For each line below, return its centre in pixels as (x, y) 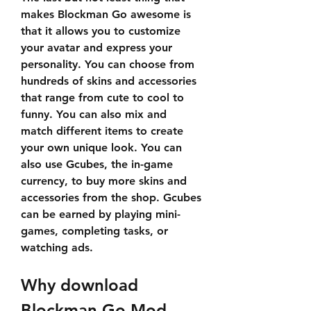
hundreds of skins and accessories (109, 81)
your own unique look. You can (101, 148)
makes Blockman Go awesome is (106, 14)
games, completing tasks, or (94, 231)
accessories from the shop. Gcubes (111, 197)
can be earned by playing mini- (101, 214)
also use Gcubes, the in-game (97, 164)
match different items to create (102, 131)
